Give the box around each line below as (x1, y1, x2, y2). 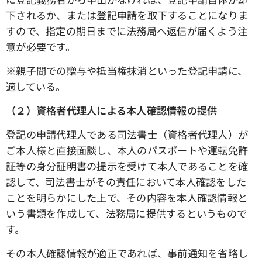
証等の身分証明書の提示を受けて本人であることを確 (6, 158, 249, 174)
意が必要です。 (6, 39, 75, 54)
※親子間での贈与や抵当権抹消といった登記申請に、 (6, 63, 248, 78)
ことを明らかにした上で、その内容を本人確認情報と (6, 190, 248, 205)
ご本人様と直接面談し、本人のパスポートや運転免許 (6, 143, 249, 158)
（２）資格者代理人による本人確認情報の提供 (6, 103, 218, 118)
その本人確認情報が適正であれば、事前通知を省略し (6, 246, 249, 261)
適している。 (6, 79, 66, 94)
